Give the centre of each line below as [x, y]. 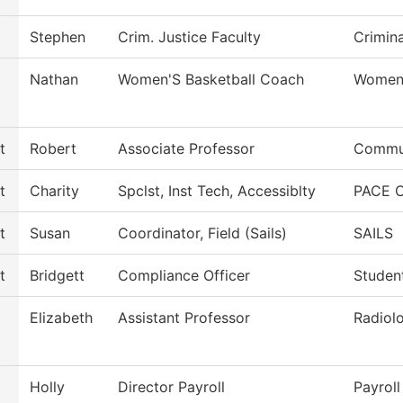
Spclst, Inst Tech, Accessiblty [217, 191]
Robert [53, 149]
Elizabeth [61, 318]
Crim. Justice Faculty [189, 37]
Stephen [58, 37]
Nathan [54, 80]
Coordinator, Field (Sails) [202, 233]
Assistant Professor [184, 318]
